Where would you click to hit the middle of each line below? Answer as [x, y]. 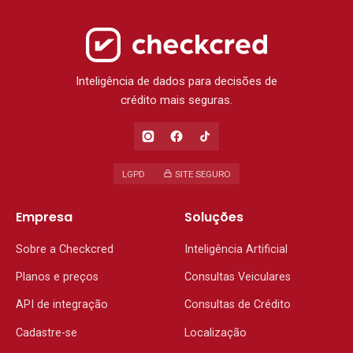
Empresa [44, 217]
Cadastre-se [46, 333]
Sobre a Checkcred [65, 249]
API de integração [62, 305]
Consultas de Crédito [237, 305]
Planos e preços [57, 277]
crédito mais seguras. [176, 100]
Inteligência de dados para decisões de [176, 81]
